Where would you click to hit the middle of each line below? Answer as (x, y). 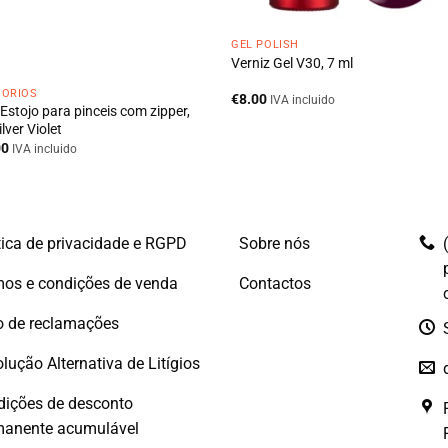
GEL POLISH (265, 44)
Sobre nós (274, 243)
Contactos (275, 283)
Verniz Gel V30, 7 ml (292, 64)
